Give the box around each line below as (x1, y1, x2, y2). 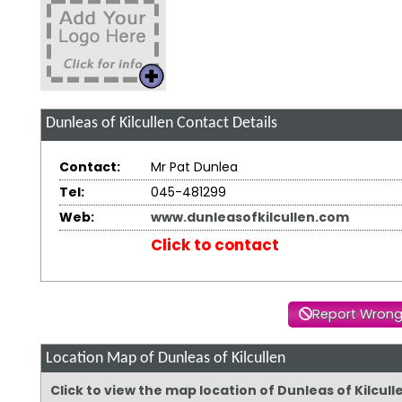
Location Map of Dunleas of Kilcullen (45, 351, 285, 367)
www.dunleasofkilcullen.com (150, 208, 349, 227)
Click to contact (150, 234, 279, 257)
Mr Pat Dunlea (150, 158, 238, 177)
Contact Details (172, 116, 277, 132)
